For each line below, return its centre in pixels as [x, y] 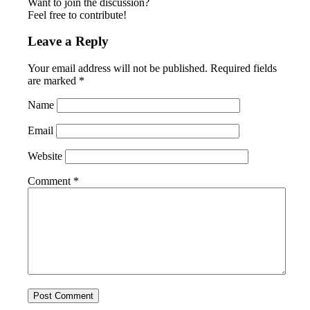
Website [45, 156]
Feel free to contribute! [77, 15]
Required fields [244, 68]
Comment [51, 181]
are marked [54, 80]
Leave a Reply [69, 42]
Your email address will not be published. [118, 68]
